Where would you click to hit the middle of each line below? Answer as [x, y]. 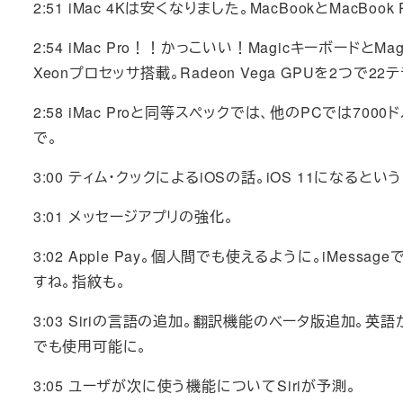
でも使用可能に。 [90, 346]
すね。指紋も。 [80, 282]
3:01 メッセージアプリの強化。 [134, 217]
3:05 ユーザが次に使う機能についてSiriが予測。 [195, 386]
